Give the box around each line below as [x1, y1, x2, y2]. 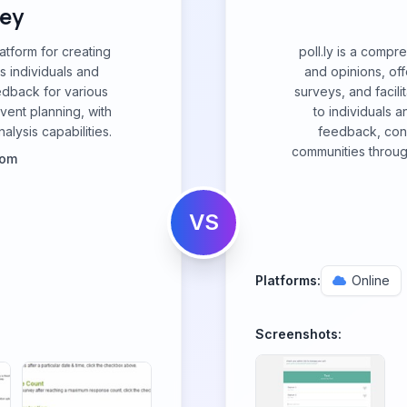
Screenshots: [255, 326, 342, 342]
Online [352, 273, 390, 288]
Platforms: [255, 273, 321, 288]
